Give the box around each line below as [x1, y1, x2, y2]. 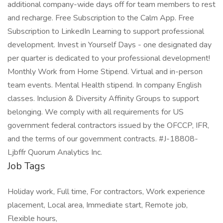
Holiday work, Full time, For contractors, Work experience [7, 186, 205, 197]
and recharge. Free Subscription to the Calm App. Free [7, 12, 194, 23]
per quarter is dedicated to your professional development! [7, 53, 210, 64]
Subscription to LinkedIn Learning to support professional [7, 26, 204, 37]
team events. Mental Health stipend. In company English [7, 80, 202, 91]
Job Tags [7, 159, 45, 173]
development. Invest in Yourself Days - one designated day [7, 39, 212, 50]
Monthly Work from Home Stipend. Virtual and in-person [7, 66, 203, 77]
